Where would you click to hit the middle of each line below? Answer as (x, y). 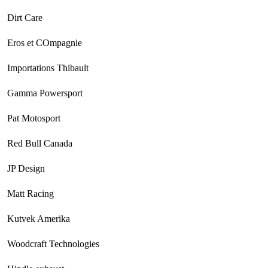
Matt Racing (31, 194)
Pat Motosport (34, 118)
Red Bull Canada (40, 144)
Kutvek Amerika (39, 219)
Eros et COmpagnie (45, 43)
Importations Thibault (48, 68)
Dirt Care (25, 18)
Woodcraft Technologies (53, 244)
